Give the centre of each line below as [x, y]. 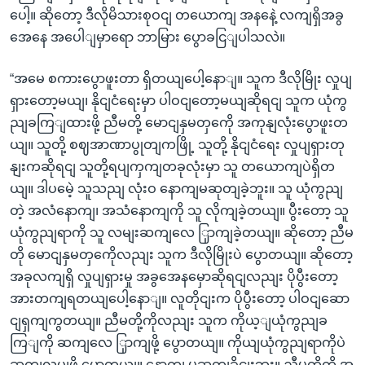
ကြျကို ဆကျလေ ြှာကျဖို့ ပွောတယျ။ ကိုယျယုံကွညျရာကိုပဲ [178, 342]
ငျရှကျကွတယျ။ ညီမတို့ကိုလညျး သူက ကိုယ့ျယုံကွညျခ [169, 320]
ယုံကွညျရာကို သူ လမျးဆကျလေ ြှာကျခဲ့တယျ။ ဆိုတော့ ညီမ [182, 232]
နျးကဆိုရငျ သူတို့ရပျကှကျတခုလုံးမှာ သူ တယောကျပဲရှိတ [172, 166]
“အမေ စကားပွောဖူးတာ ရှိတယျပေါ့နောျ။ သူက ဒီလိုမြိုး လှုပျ [181, 78]
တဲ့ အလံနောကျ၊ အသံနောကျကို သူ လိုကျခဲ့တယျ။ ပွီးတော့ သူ [179, 210]
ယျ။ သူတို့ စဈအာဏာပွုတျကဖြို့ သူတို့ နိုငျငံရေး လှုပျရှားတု [177, 144]
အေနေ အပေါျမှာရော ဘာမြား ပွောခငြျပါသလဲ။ [147, 37]
